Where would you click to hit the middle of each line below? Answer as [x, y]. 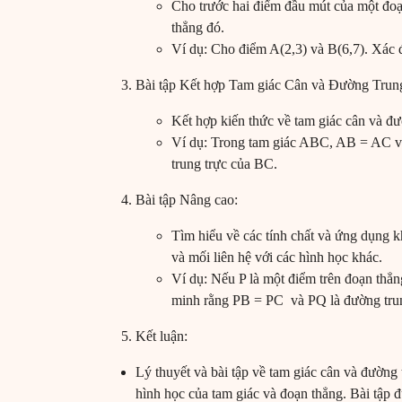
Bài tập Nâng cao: [187, 200]
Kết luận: [162, 336]
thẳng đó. [198, 28]
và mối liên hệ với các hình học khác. [277, 258]
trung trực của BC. [224, 164]
